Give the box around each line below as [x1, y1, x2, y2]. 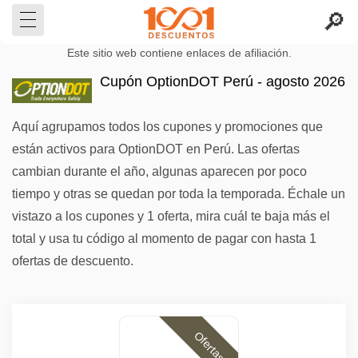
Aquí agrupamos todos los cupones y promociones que [12, 120, 323, 133]
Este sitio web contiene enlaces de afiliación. [66, 47, 292, 59]
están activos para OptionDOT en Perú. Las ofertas [12, 142, 300, 156]
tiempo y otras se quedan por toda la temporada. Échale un [12, 187, 345, 201]
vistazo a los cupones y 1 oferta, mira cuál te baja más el [12, 209, 330, 223]
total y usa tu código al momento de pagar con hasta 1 [12, 232, 316, 245]
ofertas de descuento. [12, 254, 133, 268]
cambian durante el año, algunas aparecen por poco [12, 165, 307, 178]
